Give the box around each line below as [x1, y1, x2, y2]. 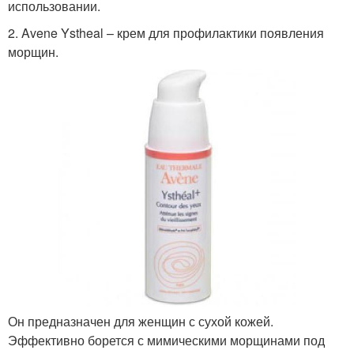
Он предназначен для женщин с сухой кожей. [8, 311, 273, 330]
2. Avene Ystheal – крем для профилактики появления [8, 23, 324, 42]
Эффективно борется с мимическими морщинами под [8, 330, 325, 349]
